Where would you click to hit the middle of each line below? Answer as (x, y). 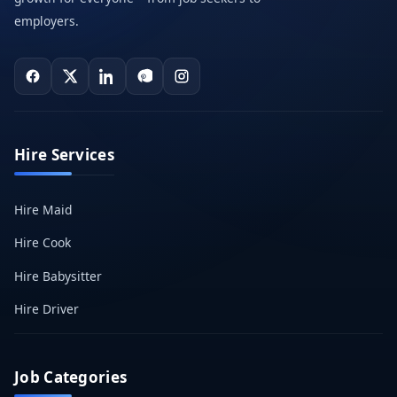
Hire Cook (43, 242)
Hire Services (64, 155)
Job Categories (71, 377)
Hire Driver (47, 309)
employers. (47, 21)
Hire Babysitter (58, 276)
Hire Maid (43, 209)
